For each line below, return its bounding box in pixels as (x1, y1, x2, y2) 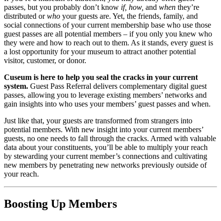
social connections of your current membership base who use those (4, 21, 211, 30)
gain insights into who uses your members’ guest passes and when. (4, 100, 213, 109)
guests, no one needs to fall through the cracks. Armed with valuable (4, 134, 216, 143)
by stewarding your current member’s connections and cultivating (4, 152, 207, 161)
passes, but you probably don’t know (4, 3, 121, 12)
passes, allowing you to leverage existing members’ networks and (4, 91, 207, 100)
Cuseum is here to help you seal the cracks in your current (4, 73, 198, 82)
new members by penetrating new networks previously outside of (4, 161, 207, 170)
